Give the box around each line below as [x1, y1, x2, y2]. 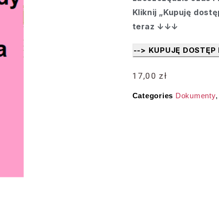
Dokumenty [175, 91, 216, 100]
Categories [132, 91, 174, 100]
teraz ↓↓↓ [132, 22, 179, 31]
